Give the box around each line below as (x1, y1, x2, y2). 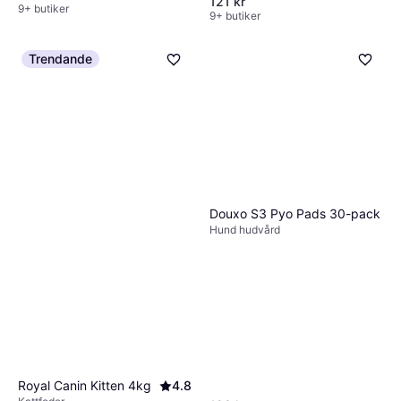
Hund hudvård (209, 222, 280, 236)
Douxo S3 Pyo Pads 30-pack (209, 205, 380, 221)
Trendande (29, 51, 92, 67)
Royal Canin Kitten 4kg (18, 378, 151, 394)
